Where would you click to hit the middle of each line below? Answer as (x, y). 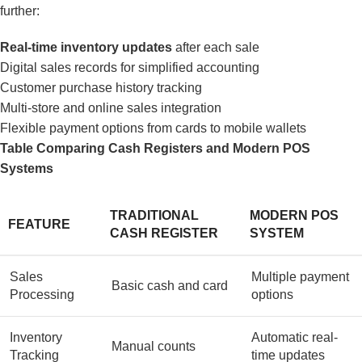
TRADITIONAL (154, 215)
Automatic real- (295, 337)
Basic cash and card (170, 285)
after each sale (216, 47)
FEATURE (39, 224)
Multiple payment (300, 276)
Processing (42, 294)
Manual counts (154, 346)
